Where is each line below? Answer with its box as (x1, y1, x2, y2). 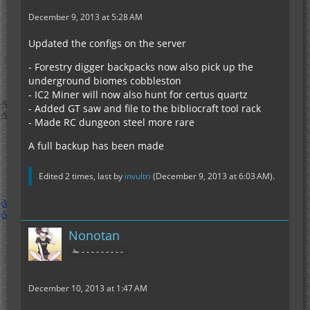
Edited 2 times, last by (39, 170, 125, 182)
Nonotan (69, 227, 120, 244)
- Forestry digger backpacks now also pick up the (28, 60, 253, 73)
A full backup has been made (28, 139, 164, 152)
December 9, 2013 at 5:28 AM (28, 11, 143, 23)
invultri (125, 170, 151, 182)
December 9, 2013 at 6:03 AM (156, 170, 270, 182)
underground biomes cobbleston (28, 74, 181, 87)
